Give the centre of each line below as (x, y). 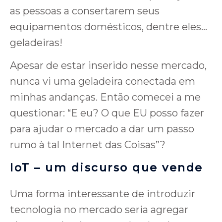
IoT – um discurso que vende (107, 168)
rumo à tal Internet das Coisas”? (88, 145)
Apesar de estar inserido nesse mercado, (108, 66)
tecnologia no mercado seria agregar (99, 210)
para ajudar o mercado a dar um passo (102, 129)
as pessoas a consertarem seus (85, 11)
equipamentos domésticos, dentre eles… (109, 27)
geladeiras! (36, 43)
